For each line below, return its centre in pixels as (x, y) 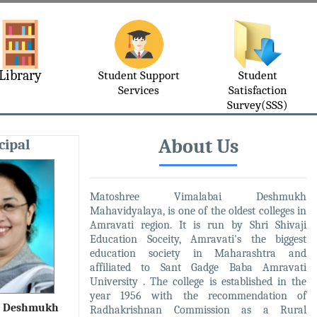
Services (139, 90)
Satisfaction (258, 90)
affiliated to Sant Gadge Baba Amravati (198, 267)
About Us (198, 146)
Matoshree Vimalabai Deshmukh (198, 197)
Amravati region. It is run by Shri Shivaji (198, 225)
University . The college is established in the (198, 282)
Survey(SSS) (258, 105)
